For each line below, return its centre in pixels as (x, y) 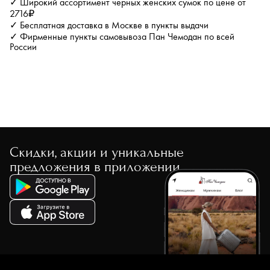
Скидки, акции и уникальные (97, 152)
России (23, 47)
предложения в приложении (95, 167)
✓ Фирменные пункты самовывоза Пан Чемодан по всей (122, 37)
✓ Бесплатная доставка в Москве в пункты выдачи (109, 26)
